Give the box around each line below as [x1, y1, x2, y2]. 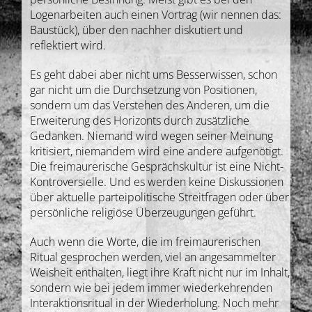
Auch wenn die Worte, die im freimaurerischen [30, 233, 261, 249]
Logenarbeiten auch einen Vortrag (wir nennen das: [30, 6, 282, 22]
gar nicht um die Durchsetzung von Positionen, [30, 81, 258, 97]
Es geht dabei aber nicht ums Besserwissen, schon [30, 66, 278, 82]
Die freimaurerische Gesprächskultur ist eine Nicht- [30, 158, 284, 174]
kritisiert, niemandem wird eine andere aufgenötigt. [30, 143, 284, 159]
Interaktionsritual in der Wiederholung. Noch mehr [30, 295, 279, 311]
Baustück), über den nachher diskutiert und [30, 22, 244, 38]
